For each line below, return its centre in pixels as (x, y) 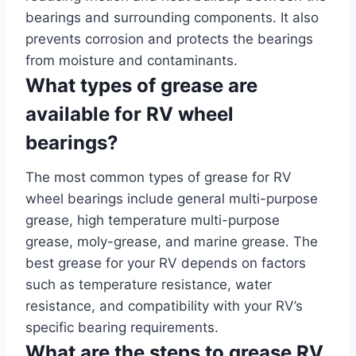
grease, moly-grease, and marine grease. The (172, 241)
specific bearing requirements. (122, 327)
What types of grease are (141, 85)
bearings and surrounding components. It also (172, 17)
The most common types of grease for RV (159, 177)
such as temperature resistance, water (149, 284)
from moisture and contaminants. (132, 60)
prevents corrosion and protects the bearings (169, 39)
